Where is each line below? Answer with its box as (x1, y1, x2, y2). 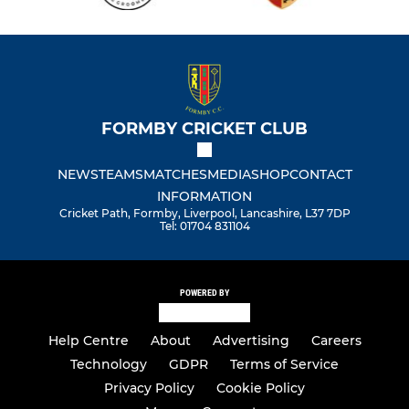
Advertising (212, 332, 289, 350)
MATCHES (142, 166, 207, 184)
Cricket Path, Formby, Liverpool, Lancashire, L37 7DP (58, 206, 351, 221)
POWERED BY (180, 288, 229, 299)
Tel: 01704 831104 (159, 219, 250, 234)
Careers (310, 332, 362, 350)
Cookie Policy (216, 380, 305, 397)
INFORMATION (157, 188, 252, 205)
